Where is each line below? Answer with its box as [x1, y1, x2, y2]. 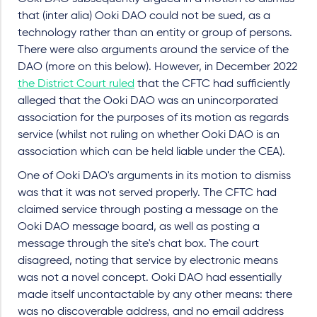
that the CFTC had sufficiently [134, 78, 290, 90]
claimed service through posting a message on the [18, 204, 278, 216]
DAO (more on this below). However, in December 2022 [18, 61, 297, 73]
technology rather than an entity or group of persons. [18, 27, 292, 39]
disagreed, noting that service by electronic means [18, 255, 278, 267]
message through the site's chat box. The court [18, 238, 259, 250]
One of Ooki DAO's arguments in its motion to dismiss [18, 170, 291, 182]
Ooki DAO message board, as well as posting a [18, 221, 260, 233]
